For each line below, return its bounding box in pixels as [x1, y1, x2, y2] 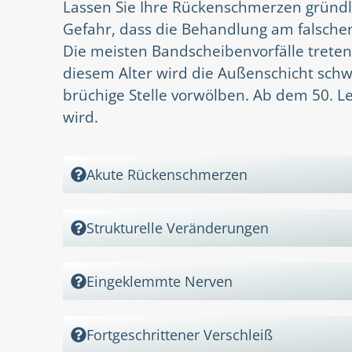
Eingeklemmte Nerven [86, 271, 233, 291]
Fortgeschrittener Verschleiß [86, 324, 273, 344]
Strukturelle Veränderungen [86, 218, 269, 237]
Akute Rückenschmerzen [86, 164, 247, 184]
